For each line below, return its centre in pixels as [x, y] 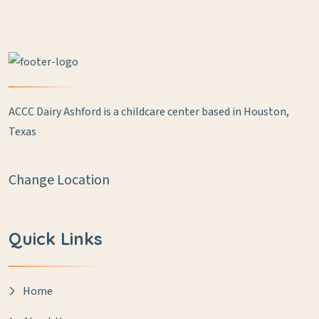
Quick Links [56, 239]
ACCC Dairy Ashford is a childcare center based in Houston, [149, 112]
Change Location [59, 181]
